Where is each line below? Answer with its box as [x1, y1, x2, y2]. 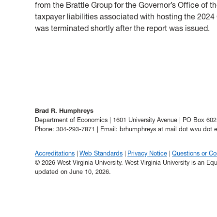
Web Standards [79, 150, 123, 157]
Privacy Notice [127, 150, 167, 157]
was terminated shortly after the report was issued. [35, 23, 210, 33]
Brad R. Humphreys [35, 107, 93, 114]
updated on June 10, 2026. [35, 168, 111, 175]
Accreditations [35, 150, 75, 157]
